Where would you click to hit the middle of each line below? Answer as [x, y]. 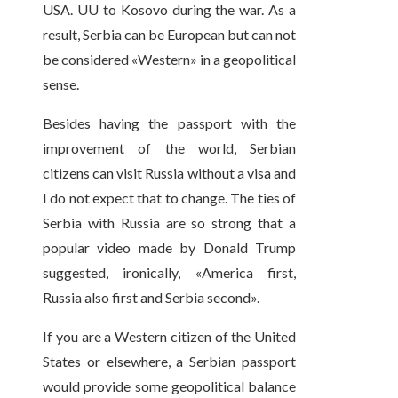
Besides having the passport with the [170, 123]
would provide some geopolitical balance [170, 386]
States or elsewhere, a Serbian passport [170, 362]
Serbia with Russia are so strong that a [170, 223]
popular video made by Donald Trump [170, 248]
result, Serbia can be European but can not [170, 35]
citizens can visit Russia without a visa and [170, 173]
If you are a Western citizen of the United [170, 337]
